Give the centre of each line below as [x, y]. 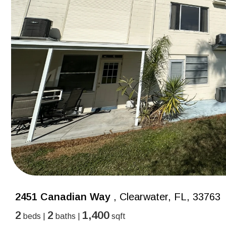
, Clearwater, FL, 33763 [165, 197]
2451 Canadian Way [63, 197]
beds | [34, 216]
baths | [68, 216]
